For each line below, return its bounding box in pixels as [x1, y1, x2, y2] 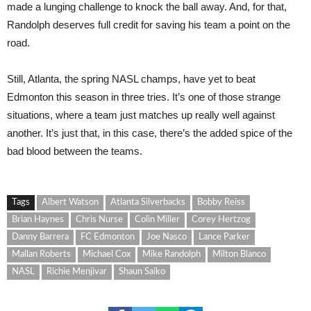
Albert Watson [42, 198, 99, 207]
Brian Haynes [12, 215, 64, 224]
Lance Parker [199, 233, 250, 242]
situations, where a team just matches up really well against [7, 109, 275, 121]
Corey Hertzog [192, 215, 251, 224]
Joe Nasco [146, 233, 187, 242]
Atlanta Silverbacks [110, 198, 185, 207]
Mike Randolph [142, 250, 201, 259]
